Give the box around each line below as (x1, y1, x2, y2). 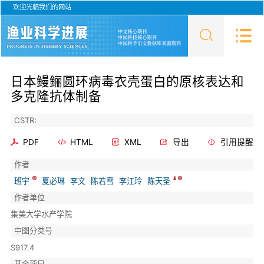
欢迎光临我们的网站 (12, 3, 71, 11)
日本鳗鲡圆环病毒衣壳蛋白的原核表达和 (10, 74, 244, 90)
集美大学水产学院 (10, 209, 72, 219)
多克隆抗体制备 (10, 88, 101, 104)
